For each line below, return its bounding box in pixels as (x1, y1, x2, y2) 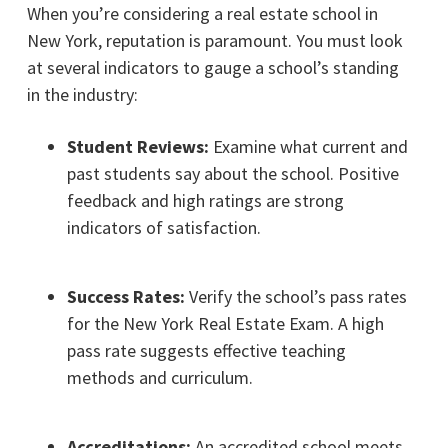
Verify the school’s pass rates (188, 284, 407, 308)
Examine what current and (212, 134, 408, 158)
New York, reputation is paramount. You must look (26, 28, 403, 52)
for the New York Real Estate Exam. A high (66, 311, 384, 335)
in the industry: (26, 82, 138, 106)
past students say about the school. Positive (66, 161, 399, 185)
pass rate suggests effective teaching (66, 338, 346, 362)
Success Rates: (66, 284, 189, 308)
